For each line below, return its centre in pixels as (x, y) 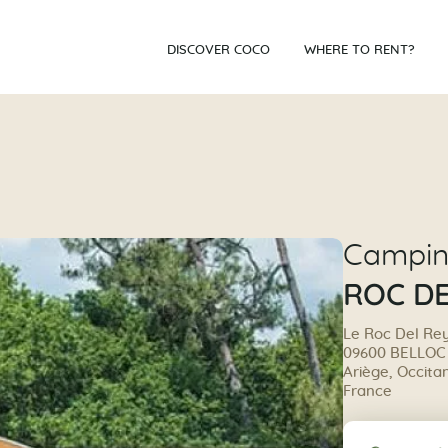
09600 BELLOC (394, 353)
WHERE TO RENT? (360, 50)
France (367, 391)
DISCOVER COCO (219, 50)
